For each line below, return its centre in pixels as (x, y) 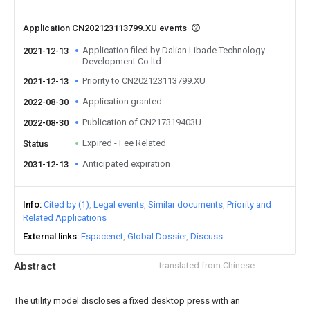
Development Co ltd (122, 61)
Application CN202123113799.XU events (106, 28)
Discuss (207, 236)
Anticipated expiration (126, 164)
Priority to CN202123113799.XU (144, 81)
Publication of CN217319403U (142, 122)
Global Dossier (157, 236)
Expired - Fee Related (124, 143)
